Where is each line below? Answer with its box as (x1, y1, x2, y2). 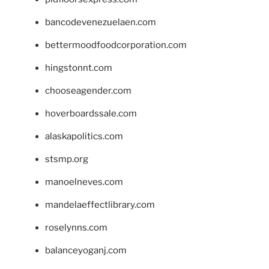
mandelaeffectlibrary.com (45, 199, 155, 210)
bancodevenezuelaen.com (45, 16, 156, 28)
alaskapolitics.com (45, 130, 123, 142)
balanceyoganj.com (45, 244, 127, 256)
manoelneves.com (45, 176, 123, 187)
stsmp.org (45, 153, 88, 165)
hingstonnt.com (45, 62, 112, 73)
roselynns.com (45, 222, 107, 233)
